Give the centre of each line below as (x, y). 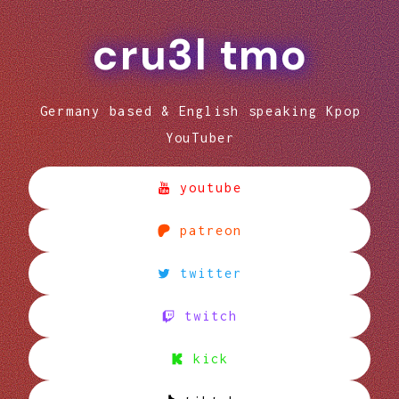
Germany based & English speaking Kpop (200, 110)
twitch (211, 316)
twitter (211, 273)
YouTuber (200, 137)
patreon (211, 230)
